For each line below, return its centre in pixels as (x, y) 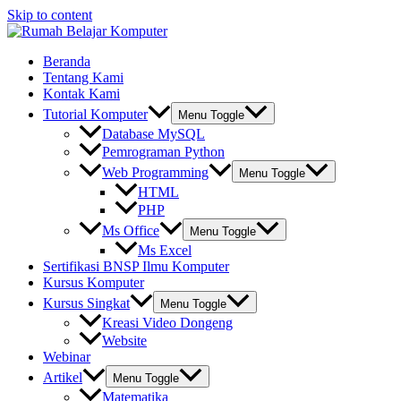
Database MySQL (154, 134)
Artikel (63, 378)
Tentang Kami (83, 77)
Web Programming (155, 173)
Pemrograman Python (163, 152)
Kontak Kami (81, 94)
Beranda (67, 61)
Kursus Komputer (94, 283)
